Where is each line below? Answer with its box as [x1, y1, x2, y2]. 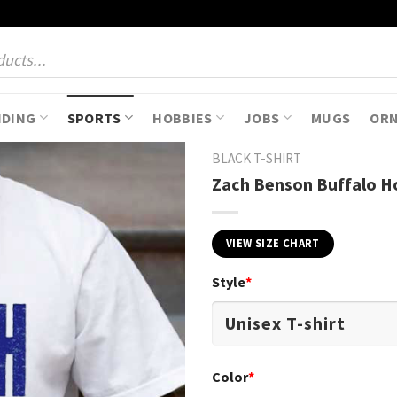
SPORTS [66, 108, 121, 127]
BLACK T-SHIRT [212, 150, 301, 167]
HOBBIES [152, 108, 213, 127]
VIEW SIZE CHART [226, 236, 320, 250]
